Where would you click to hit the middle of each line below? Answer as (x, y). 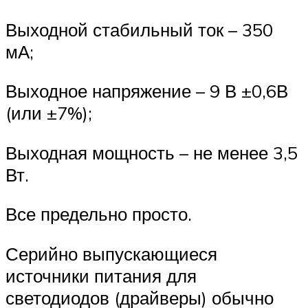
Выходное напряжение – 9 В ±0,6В (147, 91)
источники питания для (101, 275)
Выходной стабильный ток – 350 (139, 29)
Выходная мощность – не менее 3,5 (152, 152)
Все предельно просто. (99, 214)
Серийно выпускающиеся (111, 253)
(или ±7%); (49, 113)
